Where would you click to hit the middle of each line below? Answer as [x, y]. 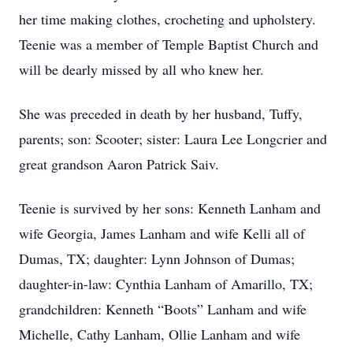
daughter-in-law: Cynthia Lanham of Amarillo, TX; [166, 284]
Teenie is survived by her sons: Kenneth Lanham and [170, 208]
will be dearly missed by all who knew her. [141, 69]
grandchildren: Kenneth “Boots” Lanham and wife [163, 309]
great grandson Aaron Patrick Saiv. [119, 164]
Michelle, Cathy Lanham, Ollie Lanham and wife [160, 334]
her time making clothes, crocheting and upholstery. [167, 19]
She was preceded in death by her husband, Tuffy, [161, 113]
